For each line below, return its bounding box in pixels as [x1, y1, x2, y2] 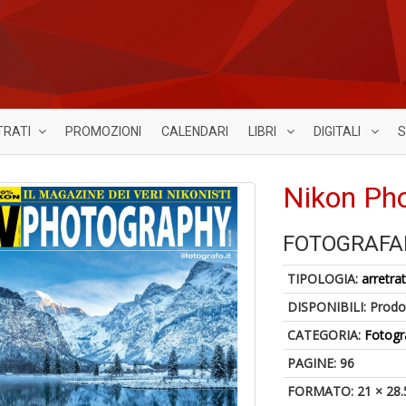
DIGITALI [314, 124, 363, 139]
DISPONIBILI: [287, 298, 371, 315]
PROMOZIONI [65, 124, 141, 139]
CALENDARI [161, 124, 228, 139]
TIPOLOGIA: [287, 270, 362, 287]
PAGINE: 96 [287, 354, 355, 372]
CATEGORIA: [287, 326, 365, 343]
